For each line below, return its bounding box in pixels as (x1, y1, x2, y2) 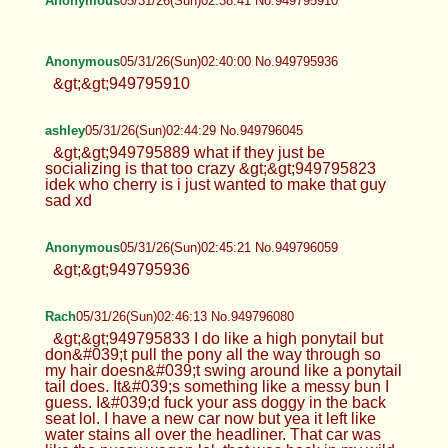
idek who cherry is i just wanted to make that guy (44, 175, 386, 193)
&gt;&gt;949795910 (52, 74, 190, 92)
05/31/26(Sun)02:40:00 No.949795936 (119, 53, 338, 69)
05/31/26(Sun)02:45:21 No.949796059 (119, 239, 338, 255)
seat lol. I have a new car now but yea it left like (44, 409, 376, 427)
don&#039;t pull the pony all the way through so (44, 345, 381, 363)
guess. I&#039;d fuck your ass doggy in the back (44, 393, 386, 411)
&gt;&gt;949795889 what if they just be (52, 143, 325, 161)
